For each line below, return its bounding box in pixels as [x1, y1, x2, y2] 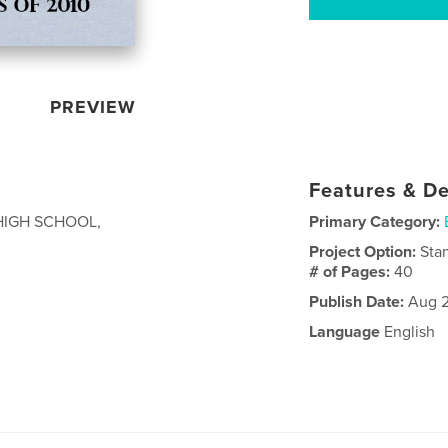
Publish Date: [309, 292, 405, 313]
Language [309, 322, 381, 343]
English [380, 322, 436, 343]
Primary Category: [309, 212, 441, 233]
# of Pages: [309, 262, 395, 283]
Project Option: [309, 242, 421, 263]
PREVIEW [50, 96, 137, 119]
